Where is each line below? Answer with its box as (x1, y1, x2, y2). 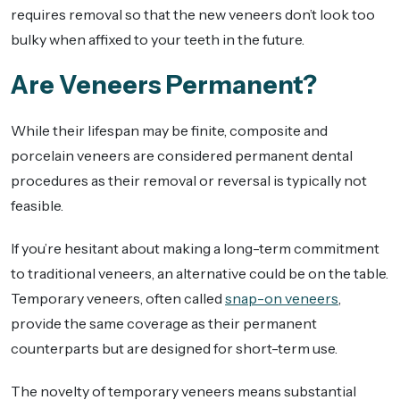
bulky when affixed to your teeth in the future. (11, 30, 304, 49)
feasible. (11, 196, 63, 215)
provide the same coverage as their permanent (11, 314, 317, 333)
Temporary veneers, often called (11, 289, 225, 308)
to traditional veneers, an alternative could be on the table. (11, 264, 388, 283)
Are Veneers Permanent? (11, 70, 317, 101)
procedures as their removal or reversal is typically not (11, 171, 367, 190)
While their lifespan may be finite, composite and (11, 121, 328, 140)
